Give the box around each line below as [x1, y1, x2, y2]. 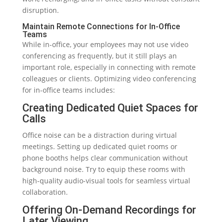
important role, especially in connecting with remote [22, 62, 196, 72]
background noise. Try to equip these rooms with [22, 164, 185, 174]
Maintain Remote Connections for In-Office [22, 21, 180, 31]
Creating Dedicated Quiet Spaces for [22, 101, 198, 114]
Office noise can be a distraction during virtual [22, 130, 177, 140]
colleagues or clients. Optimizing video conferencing [22, 73, 196, 83]
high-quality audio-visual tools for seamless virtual [22, 175, 190, 185]
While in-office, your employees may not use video [22, 39, 188, 49]
